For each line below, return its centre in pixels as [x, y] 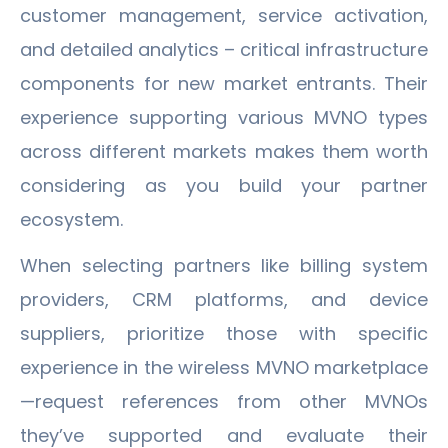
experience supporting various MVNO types [224, 117]
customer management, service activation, [224, 15]
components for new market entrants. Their [224, 83]
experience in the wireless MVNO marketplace [224, 367]
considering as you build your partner [224, 185]
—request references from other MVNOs [224, 401]
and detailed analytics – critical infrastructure [224, 49]
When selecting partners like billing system [224, 265]
